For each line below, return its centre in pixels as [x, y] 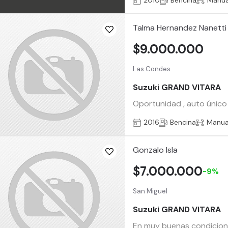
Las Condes [152, 69]
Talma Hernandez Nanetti [180, 28]
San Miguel [150, 191]
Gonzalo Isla [155, 150]
